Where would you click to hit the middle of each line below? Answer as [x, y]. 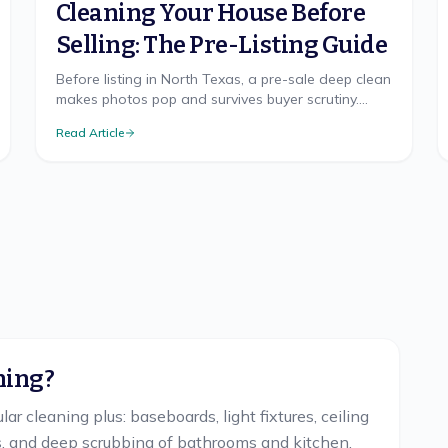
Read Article [89, 132]
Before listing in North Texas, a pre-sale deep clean [223, 79]
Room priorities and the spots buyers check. [197, 119]
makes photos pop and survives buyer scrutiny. [207, 99]
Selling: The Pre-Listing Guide [221, 45]
